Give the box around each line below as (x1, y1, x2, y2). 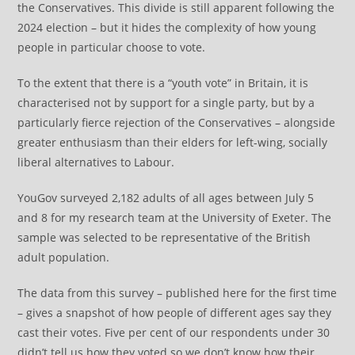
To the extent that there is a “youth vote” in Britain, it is (17, 75, 309, 90)
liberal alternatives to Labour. (17, 155, 175, 170)
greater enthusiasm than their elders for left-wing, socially (17, 135, 328, 150)
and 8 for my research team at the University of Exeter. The (17, 210, 332, 225)
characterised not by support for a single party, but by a (17, 95, 315, 110)
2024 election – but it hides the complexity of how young (17, 20, 317, 35)
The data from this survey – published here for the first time (17, 285, 338, 300)
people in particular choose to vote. (17, 40, 206, 55)
